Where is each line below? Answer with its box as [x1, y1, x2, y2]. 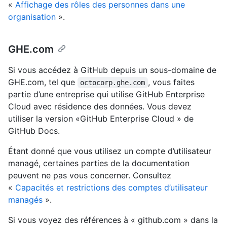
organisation [8, 11, 56, 22]
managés [8, 194, 43, 205]
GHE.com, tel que [8, 77, 78, 87]
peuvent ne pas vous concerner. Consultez [8, 170, 171, 180]
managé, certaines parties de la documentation [8, 158, 190, 168]
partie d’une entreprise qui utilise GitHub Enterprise [8, 89, 205, 99]
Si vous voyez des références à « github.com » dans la [8, 214, 218, 225]
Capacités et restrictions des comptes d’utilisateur [15, 182, 208, 193]
